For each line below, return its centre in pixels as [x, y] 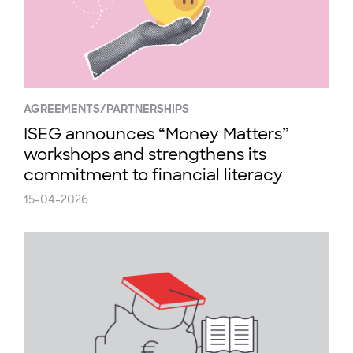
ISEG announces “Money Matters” [156, 134]
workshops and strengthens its [145, 154]
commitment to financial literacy [153, 175]
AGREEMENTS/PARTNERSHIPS [106, 109]
